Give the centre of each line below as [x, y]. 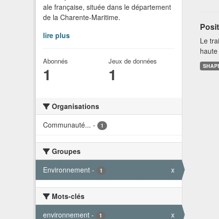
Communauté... [67, 125]
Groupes [65, 151]
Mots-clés [67, 196]
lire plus [56, 35]
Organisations [75, 106]
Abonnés [55, 61]
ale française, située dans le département [107, 7]
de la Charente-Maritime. [82, 17]
